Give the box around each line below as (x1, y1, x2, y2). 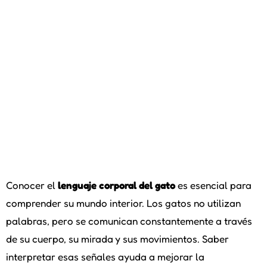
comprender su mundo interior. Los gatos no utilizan (6, 197, 241, 210)
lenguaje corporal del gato (58, 179, 175, 192)
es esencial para (175, 179, 252, 192)
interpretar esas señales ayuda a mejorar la (6, 250, 204, 263)
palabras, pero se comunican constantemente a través (6, 215, 252, 228)
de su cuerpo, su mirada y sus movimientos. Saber (6, 232, 229, 246)
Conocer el (6, 179, 58, 192)
